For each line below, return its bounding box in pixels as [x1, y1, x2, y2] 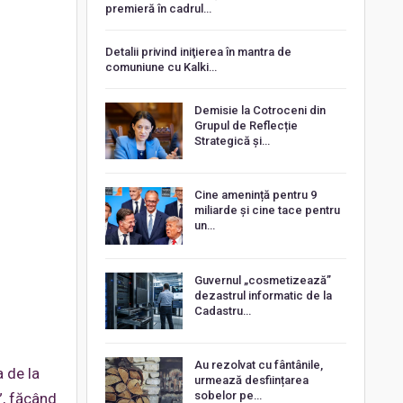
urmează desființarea [193, 373, 309, 388]
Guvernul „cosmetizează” [193, 273, 331, 287]
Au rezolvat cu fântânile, [193, 358, 323, 372]
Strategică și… [193, 133, 270, 148]
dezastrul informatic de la [193, 288, 332, 302]
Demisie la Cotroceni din [193, 103, 326, 117]
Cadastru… [193, 303, 251, 318]
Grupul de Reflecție [193, 118, 298, 132]
